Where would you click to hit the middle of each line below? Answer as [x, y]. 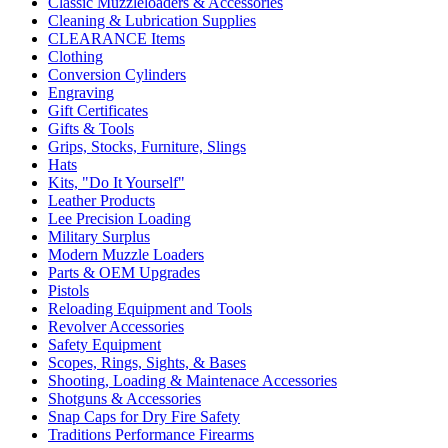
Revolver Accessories [116, 326]
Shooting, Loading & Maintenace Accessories [192, 380]
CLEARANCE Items [116, 38]
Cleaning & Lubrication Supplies [152, 20]
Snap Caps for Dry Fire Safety [144, 416]
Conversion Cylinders [117, 74]
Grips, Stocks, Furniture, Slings [147, 146]
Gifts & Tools [91, 128]
